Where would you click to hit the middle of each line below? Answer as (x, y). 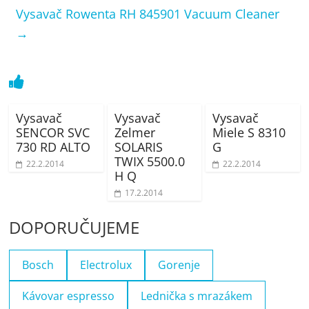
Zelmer (134, 132)
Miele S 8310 (249, 132)
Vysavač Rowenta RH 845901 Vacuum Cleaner (148, 13)
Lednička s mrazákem (197, 296)
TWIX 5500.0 (149, 161)
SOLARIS (138, 147)
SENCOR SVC (53, 132)
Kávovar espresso (69, 296)
